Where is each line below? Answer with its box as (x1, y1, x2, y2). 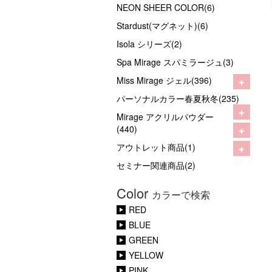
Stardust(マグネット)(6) (117, 19, 208, 32)
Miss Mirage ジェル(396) (117, 74, 212, 87)
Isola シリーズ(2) (117, 38, 182, 50)
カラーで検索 (152, 188, 210, 202)
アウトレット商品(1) (117, 141, 195, 154)
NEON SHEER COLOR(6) (117, 1, 215, 14)
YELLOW (129, 249, 163, 262)
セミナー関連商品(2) (117, 159, 195, 172)
